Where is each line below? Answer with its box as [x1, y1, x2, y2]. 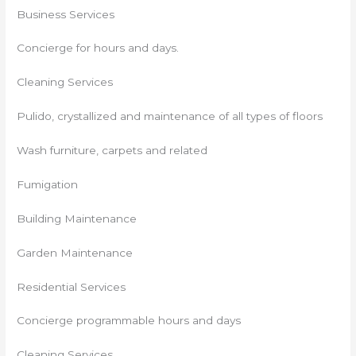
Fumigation [17, 177, 79, 191]
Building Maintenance [17, 211, 137, 225]
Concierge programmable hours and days [17, 314, 242, 327]
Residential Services [17, 280, 126, 293]
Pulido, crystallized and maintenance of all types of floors [17, 110, 323, 123]
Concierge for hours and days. [17, 41, 180, 55]
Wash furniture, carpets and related [17, 144, 208, 157]
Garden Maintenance [17, 246, 133, 259]
